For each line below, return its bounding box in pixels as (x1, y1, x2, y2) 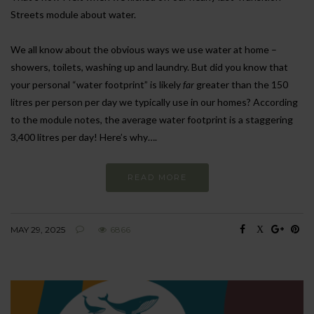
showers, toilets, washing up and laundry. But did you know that (11, 61, 288, 74)
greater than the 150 (194, 78, 288, 91)
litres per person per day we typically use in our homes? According (11, 96, 298, 109)
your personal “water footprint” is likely (11, 78, 183, 91)
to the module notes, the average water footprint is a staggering (11, 114, 293, 126)
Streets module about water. (11, 8, 136, 21)
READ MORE (127, 172, 187, 183)
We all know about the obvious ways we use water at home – (11, 43, 277, 56)
